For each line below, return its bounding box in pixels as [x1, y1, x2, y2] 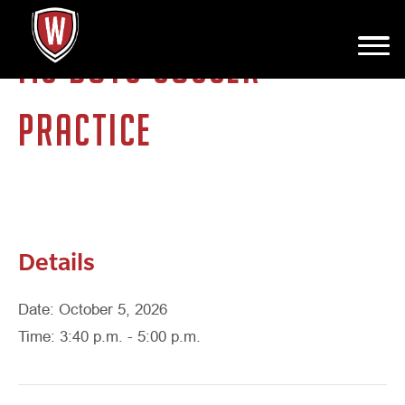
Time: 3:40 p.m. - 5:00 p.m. [18, 328, 201, 346]
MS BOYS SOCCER [18, 43, 261, 91]
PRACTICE [18, 106, 153, 154]
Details [18, 244, 95, 277]
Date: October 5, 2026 [18, 301, 167, 319]
